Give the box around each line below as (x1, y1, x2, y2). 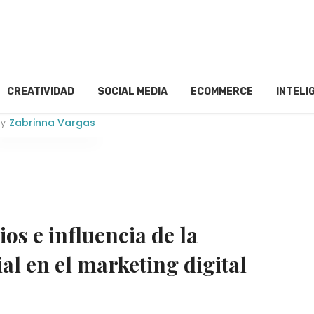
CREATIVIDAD (7, 86, 74, 98)
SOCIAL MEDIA (97, 86, 168, 98)
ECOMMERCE (191, 86, 253, 98)
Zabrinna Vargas (8, 116, 95, 130)
